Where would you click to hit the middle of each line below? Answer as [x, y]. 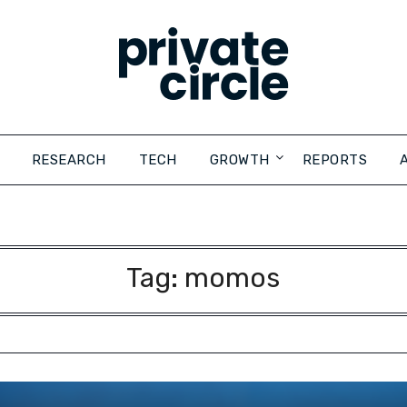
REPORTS [334, 160]
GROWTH [239, 160]
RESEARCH [69, 160]
